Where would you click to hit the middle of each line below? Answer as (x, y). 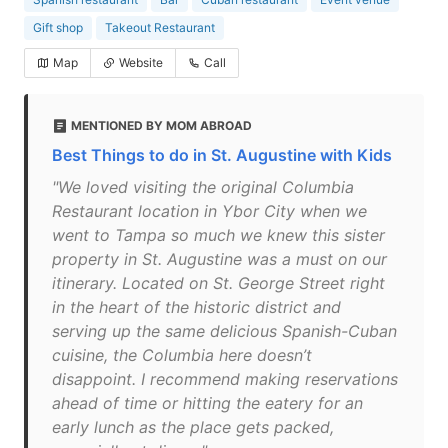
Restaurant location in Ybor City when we (209, 211)
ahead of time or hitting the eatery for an (207, 403)
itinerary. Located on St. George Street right (218, 283)
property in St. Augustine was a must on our (219, 259)
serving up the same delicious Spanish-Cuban (224, 331)
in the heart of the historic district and (196, 307)
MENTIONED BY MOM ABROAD (161, 125)
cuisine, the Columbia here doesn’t (182, 355)
